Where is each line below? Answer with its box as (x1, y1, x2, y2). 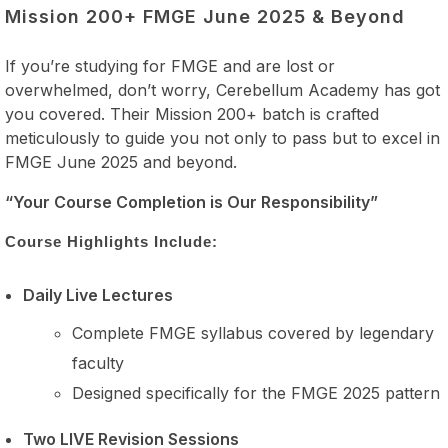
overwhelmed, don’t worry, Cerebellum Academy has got (5, 80, 440, 101)
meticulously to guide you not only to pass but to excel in (5, 128, 440, 149)
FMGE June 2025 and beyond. (5, 152, 237, 173)
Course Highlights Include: (5, 233, 218, 251)
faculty (72, 352, 125, 373)
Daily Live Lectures (22, 284, 173, 305)
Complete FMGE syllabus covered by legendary (72, 322, 435, 343)
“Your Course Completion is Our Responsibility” (5, 192, 378, 213)
